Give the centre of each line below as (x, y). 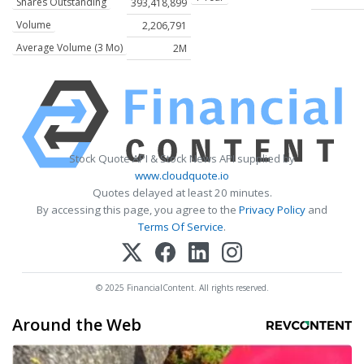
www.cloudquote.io (182, 176)
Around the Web (77, 324)
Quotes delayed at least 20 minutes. (182, 193)
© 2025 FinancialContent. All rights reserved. (182, 287)
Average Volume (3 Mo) (69, 48)
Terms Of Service (181, 227)
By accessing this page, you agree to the (138, 210)
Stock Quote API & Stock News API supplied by (182, 159)
